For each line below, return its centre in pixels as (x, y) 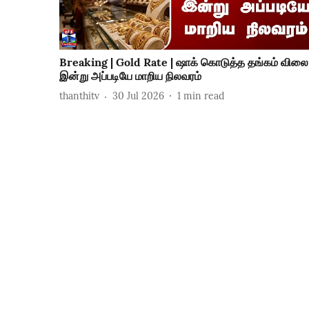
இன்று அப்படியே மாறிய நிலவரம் (130, 76)
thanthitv (79, 96)
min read (204, 96)
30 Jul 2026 (138, 96)
